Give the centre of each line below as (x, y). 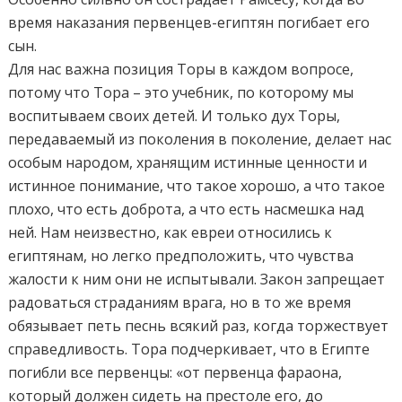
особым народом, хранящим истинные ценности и (188, 162)
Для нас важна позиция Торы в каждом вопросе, (181, 69)
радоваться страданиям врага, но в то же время (180, 302)
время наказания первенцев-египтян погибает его (189, 22)
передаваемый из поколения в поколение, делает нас (200, 139)
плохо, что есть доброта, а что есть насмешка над (187, 209)
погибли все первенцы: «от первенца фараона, (175, 372)
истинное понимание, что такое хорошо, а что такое (197, 185)
